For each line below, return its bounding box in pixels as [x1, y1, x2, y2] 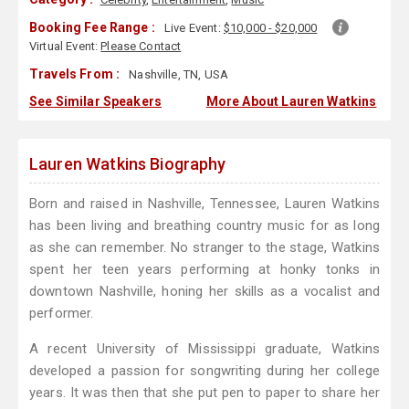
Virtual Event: [29, 39, 101, 54]
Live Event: [164, 21, 224, 36]
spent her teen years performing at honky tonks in [29, 261, 380, 278]
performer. [29, 305, 94, 322]
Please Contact [100, 39, 182, 54]
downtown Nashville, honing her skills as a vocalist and [29, 283, 380, 300]
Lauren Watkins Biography [29, 154, 226, 174]
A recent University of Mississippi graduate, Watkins [29, 341, 380, 358]
